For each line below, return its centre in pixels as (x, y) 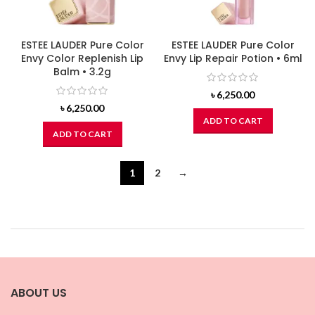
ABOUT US (39, 293)
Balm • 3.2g (82, 71)
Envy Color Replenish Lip (82, 58)
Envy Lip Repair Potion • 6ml (233, 58)
